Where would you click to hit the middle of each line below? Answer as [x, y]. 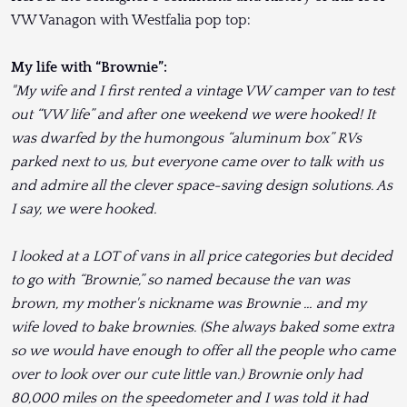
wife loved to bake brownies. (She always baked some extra [203, 328]
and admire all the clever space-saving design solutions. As [202, 186]
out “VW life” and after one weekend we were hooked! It [193, 115]
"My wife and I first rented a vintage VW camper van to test [203, 91]
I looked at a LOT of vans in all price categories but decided [202, 257]
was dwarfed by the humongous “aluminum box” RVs [186, 139]
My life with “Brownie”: [89, 68]
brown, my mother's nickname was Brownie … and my [189, 304]
